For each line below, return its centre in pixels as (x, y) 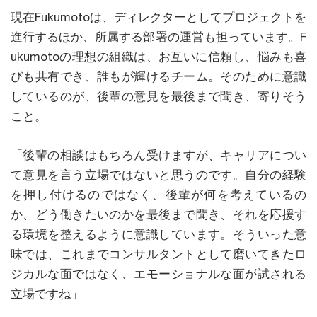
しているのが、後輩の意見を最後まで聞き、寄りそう (158, 96)
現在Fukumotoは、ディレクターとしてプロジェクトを (158, 17)
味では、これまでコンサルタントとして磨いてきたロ (158, 254)
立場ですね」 (47, 293)
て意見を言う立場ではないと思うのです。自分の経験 (158, 174)
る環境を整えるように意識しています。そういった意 (158, 234)
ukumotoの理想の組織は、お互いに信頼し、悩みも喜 (158, 56)
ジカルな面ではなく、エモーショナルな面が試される (158, 273)
